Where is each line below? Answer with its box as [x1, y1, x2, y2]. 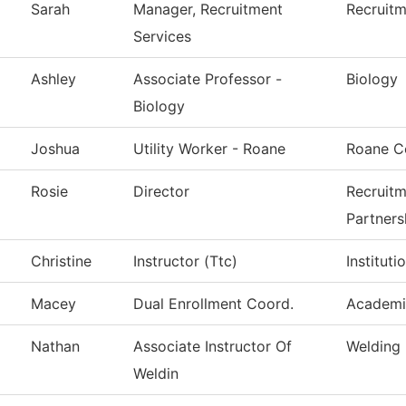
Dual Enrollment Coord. [133, 295, 294, 314]
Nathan [31, 337, 80, 356]
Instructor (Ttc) [133, 252, 237, 271]
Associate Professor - [133, 70, 282, 89]
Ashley [31, 70, 76, 89]
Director [133, 182, 189, 201]
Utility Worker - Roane [133, 140, 285, 159]
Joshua [31, 140, 80, 159]
